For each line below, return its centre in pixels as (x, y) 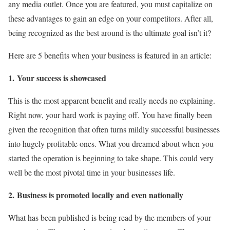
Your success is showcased (62, 78)
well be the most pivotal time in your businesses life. (92, 172)
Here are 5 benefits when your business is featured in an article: (110, 55)
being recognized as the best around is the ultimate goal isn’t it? (110, 33)
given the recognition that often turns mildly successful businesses (114, 129)
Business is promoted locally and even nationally (100, 195)
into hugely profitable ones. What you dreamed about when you (111, 143)
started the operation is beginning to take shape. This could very (111, 158)
